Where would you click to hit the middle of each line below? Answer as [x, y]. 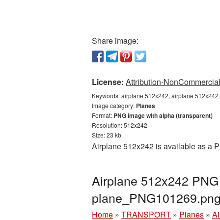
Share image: [115, 41]
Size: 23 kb [107, 135]
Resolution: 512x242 [120, 125]
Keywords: [107, 96]
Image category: [114, 105]
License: [108, 82]
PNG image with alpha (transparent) [163, 115]
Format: [103, 115]
